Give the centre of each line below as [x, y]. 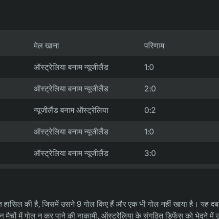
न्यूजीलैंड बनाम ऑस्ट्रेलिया [71, 110]
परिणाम [154, 46]
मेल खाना [46, 46]
